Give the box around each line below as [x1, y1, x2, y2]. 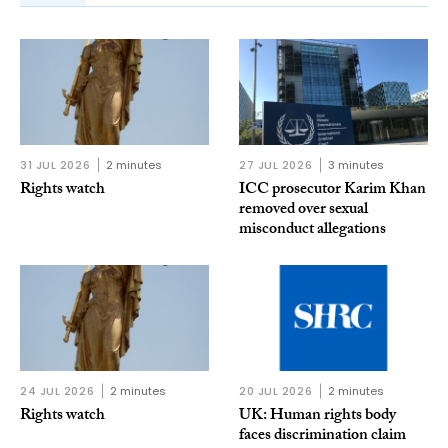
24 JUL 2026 [20, 383, 95, 400]
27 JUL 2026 [239, 157, 313, 174]
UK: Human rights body [239, 403, 396, 431]
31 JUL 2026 [20, 157, 91, 174]
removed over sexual [239, 197, 368, 225]
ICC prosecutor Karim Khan [239, 177, 426, 205]
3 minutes [328, 157, 385, 174]
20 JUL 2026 [239, 383, 313, 400]
